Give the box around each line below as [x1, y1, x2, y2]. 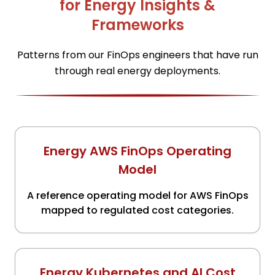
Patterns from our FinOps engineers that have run [17, 48, 258, 62]
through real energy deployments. [55, 64, 220, 78]
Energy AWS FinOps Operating [44, 142, 231, 160]
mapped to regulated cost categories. [41, 203, 234, 217]
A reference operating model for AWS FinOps [26, 188, 249, 203]
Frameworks [91, 15, 184, 35]
